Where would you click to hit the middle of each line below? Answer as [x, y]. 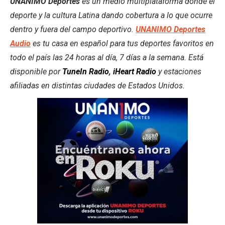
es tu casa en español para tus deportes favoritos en [122, 44]
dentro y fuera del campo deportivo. [73, 30]
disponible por [36, 72]
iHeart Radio [135, 72]
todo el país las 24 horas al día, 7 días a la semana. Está [107, 58]
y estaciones [179, 72]
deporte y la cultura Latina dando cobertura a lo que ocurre [111, 16]
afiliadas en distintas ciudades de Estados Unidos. [97, 86]
